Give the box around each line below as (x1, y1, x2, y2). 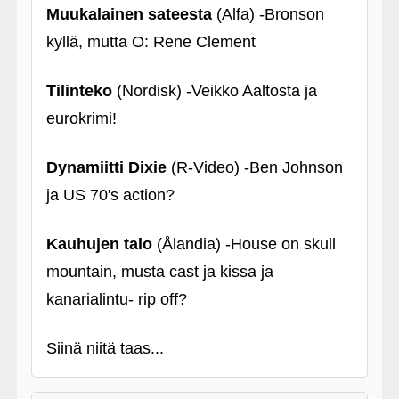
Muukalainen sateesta (45, 5, 212, 23)
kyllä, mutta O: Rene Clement (45, 33, 256, 51)
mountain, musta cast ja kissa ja (45, 263, 273, 281)
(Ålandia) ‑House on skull (151, 235, 336, 253)
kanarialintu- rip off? (45, 290, 187, 308)
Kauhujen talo (45, 235, 152, 253)
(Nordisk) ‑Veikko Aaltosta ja (111, 82, 317, 100)
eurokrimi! (45, 110, 117, 127)
